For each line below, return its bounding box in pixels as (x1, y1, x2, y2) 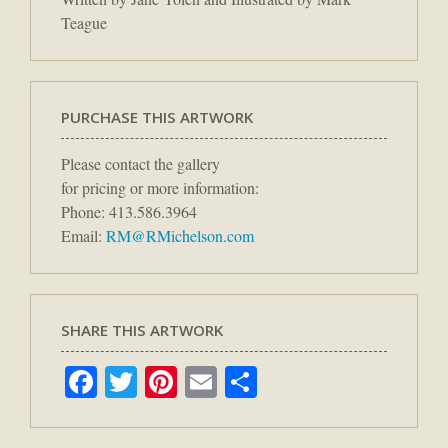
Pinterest (177, 359, 289, 403)
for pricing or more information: (61, 177, 259, 199)
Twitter (137, 359, 229, 403)
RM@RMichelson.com (106, 225, 254, 247)
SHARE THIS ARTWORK (61, 320, 223, 341)
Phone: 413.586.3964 (61, 201, 197, 223)
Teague (61, 12, 107, 34)
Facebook (97, 359, 220, 403)
